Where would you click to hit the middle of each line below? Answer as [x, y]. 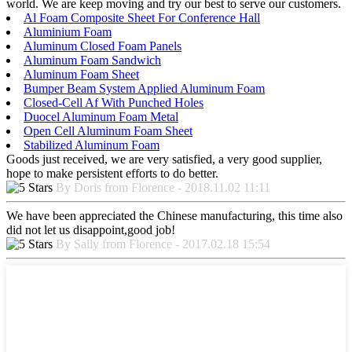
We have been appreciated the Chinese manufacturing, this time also [174, 216]
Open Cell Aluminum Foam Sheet [108, 131]
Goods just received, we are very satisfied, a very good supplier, [164, 159]
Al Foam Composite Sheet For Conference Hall [142, 18]
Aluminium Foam [68, 32]
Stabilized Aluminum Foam [92, 145]
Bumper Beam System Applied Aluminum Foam [144, 89]
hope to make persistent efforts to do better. [112, 174]
